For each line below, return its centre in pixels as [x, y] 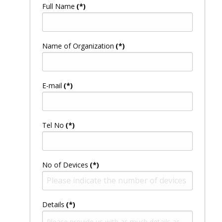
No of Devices [65, 165]
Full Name [58, 6]
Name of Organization [78, 46]
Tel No [53, 125]
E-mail [52, 85]
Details [53, 204]
